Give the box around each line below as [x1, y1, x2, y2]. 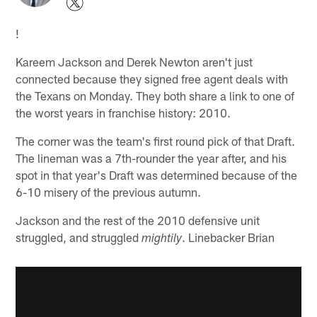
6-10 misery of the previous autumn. [16, 184, 202, 199]
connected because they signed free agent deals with [16, 71, 289, 86]
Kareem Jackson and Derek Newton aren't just [16, 54, 253, 69]
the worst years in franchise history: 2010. [16, 105, 231, 120]
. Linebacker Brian [182, 229, 275, 244]
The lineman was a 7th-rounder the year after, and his [16, 150, 287, 165]
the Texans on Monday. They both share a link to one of [16, 88, 295, 103]
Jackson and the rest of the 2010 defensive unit [16, 212, 260, 227]
